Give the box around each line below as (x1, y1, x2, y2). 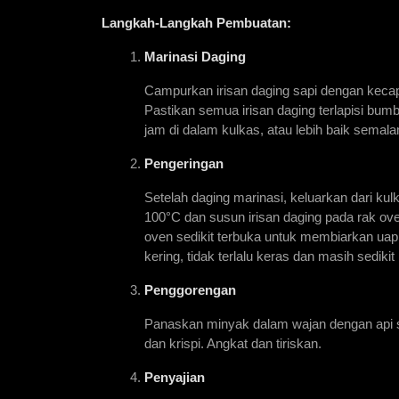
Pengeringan (144, 157, 224, 172)
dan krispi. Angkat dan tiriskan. (144, 337, 322, 352)
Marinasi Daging (144, 50, 246, 65)
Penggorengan (144, 283, 236, 298)
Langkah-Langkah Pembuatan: (102, 16, 291, 31)
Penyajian (144, 370, 205, 386)
